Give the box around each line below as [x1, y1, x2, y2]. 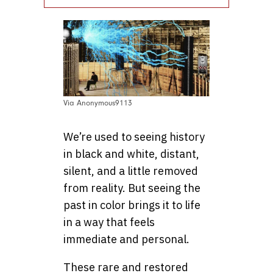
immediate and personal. [63, 232, 190, 246]
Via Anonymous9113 [63, 98, 132, 107]
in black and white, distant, [63, 146, 199, 161]
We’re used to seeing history [63, 129, 205, 144]
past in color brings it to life [63, 197, 200, 212]
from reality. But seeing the [63, 180, 200, 195]
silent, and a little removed [63, 163, 198, 178]
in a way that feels [63, 214, 155, 229]
